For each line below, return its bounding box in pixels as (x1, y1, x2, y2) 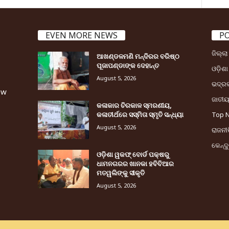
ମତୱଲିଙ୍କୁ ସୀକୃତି (96, 168, 145, 177)
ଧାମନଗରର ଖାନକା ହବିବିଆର (96, 158, 174, 168)
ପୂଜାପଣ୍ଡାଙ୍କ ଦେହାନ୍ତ (96, 60, 159, 70)
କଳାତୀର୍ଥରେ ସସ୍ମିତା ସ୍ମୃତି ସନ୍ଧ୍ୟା (96, 109, 184, 119)
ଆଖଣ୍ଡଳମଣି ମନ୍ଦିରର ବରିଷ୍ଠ (96, 51, 179, 61)
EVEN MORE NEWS (45, 29, 118, 41)
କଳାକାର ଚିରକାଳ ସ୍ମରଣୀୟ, (96, 100, 171, 110)
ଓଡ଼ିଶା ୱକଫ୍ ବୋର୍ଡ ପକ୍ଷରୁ (96, 149, 169, 159)
